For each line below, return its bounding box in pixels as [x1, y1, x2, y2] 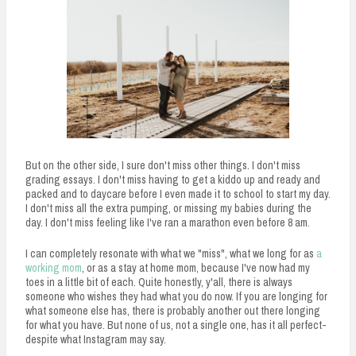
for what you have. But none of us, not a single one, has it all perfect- [25, 317, 327, 332]
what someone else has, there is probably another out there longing [25, 303, 320, 318]
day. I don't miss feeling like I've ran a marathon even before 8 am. [25, 215, 312, 230]
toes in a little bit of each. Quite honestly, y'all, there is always [25, 274, 292, 289]
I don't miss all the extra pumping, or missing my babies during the [25, 200, 311, 215]
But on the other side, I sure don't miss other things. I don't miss [25, 157, 300, 172]
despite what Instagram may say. [25, 331, 168, 346]
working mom [25, 260, 82, 275]
